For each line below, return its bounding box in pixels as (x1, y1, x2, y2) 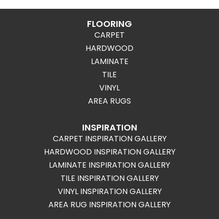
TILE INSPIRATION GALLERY (60, 173, 159, 184)
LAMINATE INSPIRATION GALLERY (49, 159, 170, 171)
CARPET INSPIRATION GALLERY (52, 133, 167, 144)
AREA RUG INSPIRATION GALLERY (48, 199, 171, 210)
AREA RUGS (88, 95, 131, 107)
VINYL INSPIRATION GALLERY (57, 186, 162, 197)
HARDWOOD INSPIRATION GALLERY (44, 146, 175, 157)
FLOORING (87, 18, 132, 30)
